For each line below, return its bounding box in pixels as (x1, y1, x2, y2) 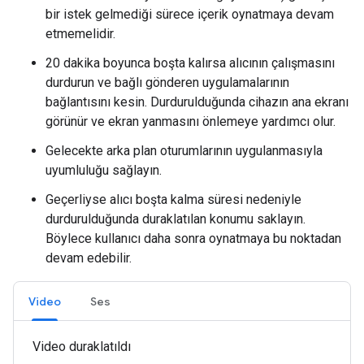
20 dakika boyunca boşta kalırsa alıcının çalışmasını (45, 54, 335, 71)
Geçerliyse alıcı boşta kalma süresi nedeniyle (45, 191, 301, 207)
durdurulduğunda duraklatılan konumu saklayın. (45, 210, 305, 227)
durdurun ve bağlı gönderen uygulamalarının (45, 74, 289, 90)
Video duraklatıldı (32, 338, 131, 354)
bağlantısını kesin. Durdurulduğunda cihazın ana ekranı (45, 93, 349, 110)
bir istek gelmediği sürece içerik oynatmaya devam (45, 6, 334, 22)
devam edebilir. (45, 249, 132, 266)
